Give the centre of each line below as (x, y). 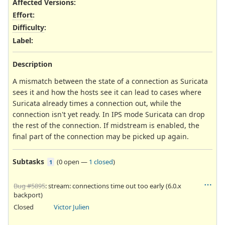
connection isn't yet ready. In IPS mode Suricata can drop (109, 114)
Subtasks (28, 161)
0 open (69, 161)
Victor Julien (71, 207)
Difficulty (28, 28)
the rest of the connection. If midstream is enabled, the (106, 125)
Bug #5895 (29, 186)
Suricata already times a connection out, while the (97, 103)
